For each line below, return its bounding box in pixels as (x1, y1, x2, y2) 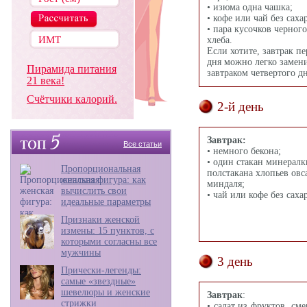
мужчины (61, 247, 101, 258)
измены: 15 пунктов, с (61, 225, 154, 236)
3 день (217, 254, 253, 269)
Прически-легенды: (61, 265, 141, 275)
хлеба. (207, 35, 232, 45)
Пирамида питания (27, 63, 116, 75)
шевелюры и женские (61, 287, 150, 297)
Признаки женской (61, 214, 140, 225)
